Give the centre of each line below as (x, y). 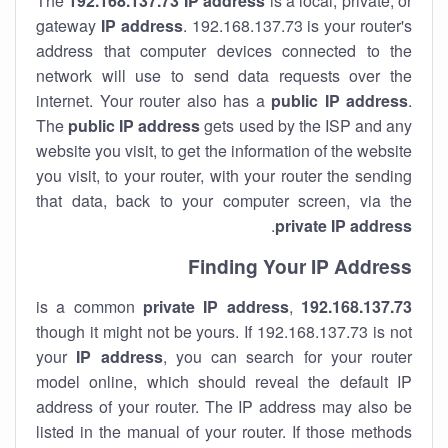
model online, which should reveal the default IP (224, 381)
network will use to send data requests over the (224, 75)
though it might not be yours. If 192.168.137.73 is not (224, 331)
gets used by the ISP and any (306, 125)
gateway (68, 25)
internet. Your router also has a (153, 100)
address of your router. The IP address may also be (224, 406)
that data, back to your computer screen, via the (224, 200)
